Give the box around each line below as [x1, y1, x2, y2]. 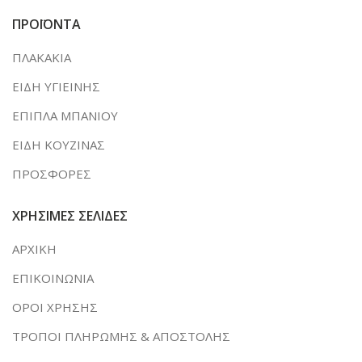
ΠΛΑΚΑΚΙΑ [12, 49, 71, 65]
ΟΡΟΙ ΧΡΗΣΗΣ [12, 299, 98, 315]
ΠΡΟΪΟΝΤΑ [12, 15, 81, 33]
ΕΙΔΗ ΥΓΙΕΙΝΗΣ [12, 78, 100, 95]
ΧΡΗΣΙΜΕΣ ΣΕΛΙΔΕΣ [12, 207, 128, 225]
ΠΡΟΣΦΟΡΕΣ [12, 166, 91, 182]
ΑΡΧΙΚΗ [12, 241, 57, 257]
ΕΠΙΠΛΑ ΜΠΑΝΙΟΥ [12, 107, 118, 124]
